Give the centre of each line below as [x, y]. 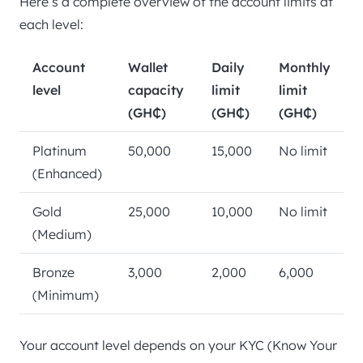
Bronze [53, 273]
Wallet [148, 68]
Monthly [305, 68]
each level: [51, 25]
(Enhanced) [67, 174]
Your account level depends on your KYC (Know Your [178, 346]
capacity [156, 90]
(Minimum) [66, 295]
